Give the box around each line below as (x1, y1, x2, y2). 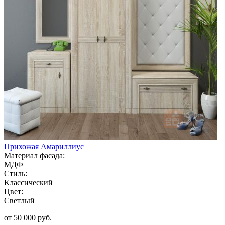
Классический (4, 178, 53, 187)
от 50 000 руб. (4, 213, 52, 222)
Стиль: (4, 169, 27, 178)
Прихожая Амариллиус (4, 142, 84, 151)
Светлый (4, 196, 35, 205)
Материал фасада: (4, 151, 65, 160)
